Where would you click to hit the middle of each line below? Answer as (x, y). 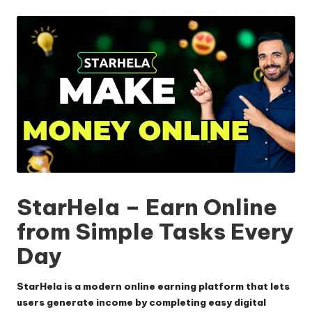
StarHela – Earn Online (147, 207)
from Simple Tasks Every (155, 232)
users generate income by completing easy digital (141, 302)
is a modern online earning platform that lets (176, 286)
